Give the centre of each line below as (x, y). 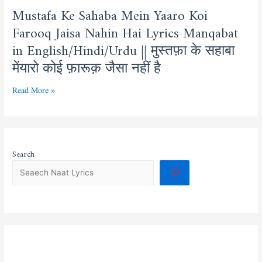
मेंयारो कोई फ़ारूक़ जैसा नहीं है (87, 64)
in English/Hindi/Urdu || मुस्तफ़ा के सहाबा (124, 46)
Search (24, 152)
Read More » (34, 91)
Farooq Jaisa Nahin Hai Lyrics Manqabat (125, 29)
